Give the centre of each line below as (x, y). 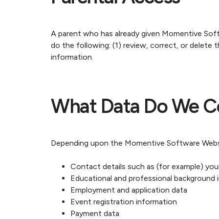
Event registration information (124, 202)
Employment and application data (129, 190)
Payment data (95, 213)
